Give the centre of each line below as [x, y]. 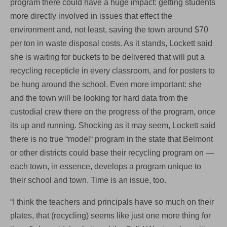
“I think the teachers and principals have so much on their [112, 202]
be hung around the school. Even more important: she [106, 84]
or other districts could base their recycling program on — [112, 153]
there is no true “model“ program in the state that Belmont [111, 139]
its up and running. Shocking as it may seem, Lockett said [113, 125]
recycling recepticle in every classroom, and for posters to [112, 70]
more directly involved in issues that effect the [91, 16]
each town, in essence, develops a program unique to [106, 166]
